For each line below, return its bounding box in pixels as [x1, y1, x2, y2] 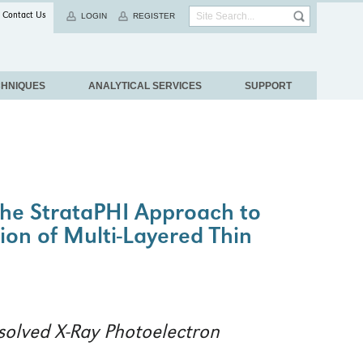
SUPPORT [244, 79, 292, 92]
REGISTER [133, 11, 175, 20]
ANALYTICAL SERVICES [88, 79, 202, 92]
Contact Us [2, 11, 46, 21]
